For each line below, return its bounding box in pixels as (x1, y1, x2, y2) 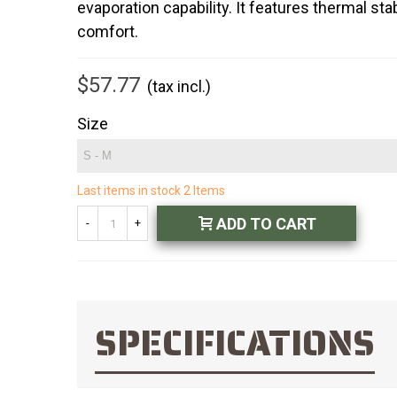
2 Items (183, 183, 225, 198)
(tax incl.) (147, 77, 211, 96)
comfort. (77, 22, 142, 41)
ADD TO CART (216, 214, 316, 233)
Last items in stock (77, 183, 183, 198)
